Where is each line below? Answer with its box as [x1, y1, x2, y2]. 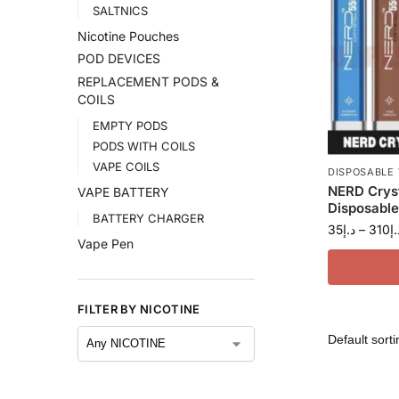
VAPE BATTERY [77, 184, 169, 199]
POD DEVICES [77, 51, 160, 67]
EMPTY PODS [92, 118, 167, 133]
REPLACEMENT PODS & [77, 74, 219, 90]
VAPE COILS [92, 159, 159, 175]
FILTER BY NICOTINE [77, 302, 200, 317]
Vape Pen [77, 235, 134, 251]
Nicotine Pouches [77, 28, 179, 44]
